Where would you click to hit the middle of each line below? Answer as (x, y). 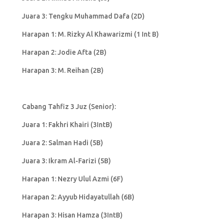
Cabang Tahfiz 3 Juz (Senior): (69, 106)
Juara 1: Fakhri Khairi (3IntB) (67, 124)
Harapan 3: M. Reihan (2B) (63, 70)
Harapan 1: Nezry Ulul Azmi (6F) (72, 179)
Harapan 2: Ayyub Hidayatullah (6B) (78, 197)
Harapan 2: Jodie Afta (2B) (64, 52)
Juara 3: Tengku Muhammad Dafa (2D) (83, 16)
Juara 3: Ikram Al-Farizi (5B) (66, 161)
